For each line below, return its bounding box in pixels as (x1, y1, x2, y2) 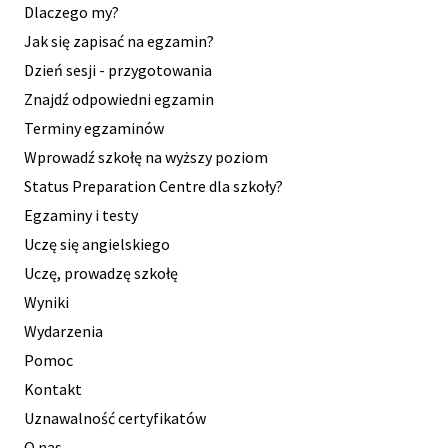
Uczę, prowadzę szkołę (24, 262, 178, 283)
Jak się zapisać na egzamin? (24, 30, 214, 51)
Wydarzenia (24, 320, 103, 341)
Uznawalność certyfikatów (24, 407, 206, 428)
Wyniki (24, 291, 69, 312)
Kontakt (24, 378, 82, 399)
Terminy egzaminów (24, 117, 164, 138)
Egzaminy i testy (24, 204, 138, 225)
